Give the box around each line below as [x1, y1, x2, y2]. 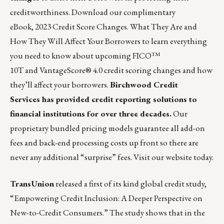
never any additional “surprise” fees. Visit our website [10, 151, 193, 162]
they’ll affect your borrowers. [10, 78, 110, 90]
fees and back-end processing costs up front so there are [10, 136, 198, 148]
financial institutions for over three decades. [10, 107, 171, 119]
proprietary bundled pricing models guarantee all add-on [10, 122, 205, 133]
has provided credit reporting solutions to [40, 93, 197, 104]
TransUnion [10, 177, 54, 189]
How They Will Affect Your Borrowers [10, 35, 140, 46]
